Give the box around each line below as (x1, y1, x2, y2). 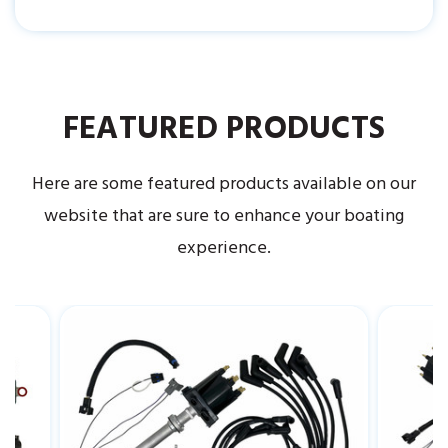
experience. (177, 233, 271, 263)
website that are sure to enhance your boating (44, 201, 404, 231)
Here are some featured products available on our (32, 169, 416, 199)
